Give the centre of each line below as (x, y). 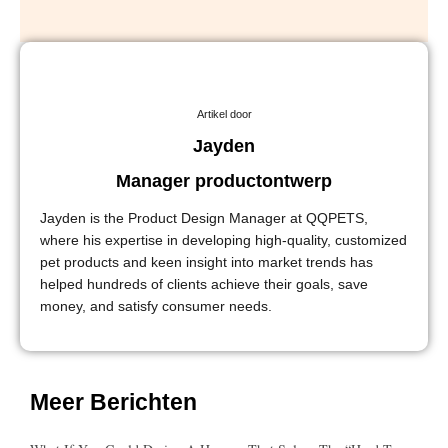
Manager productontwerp (224, 180)
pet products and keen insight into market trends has (206, 261)
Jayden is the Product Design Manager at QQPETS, (204, 217)
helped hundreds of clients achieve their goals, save (204, 283)
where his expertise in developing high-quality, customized (223, 239)
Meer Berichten (113, 401)
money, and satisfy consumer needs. (156, 305)
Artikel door (224, 114)
